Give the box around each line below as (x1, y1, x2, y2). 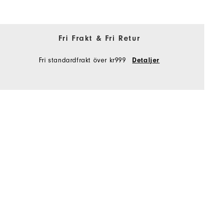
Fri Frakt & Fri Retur (58, 34, 140, 43)
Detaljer (132, 56, 160, 65)
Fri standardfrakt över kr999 (38, 56, 129, 65)
